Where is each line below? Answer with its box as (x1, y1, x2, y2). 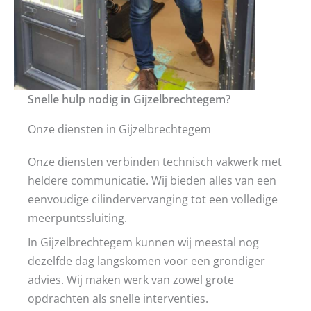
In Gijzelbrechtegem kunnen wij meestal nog (28, 233, 259, 250)
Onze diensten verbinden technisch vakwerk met (28, 153, 282, 169)
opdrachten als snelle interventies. (28, 289, 208, 306)
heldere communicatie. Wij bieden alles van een (28, 171, 276, 188)
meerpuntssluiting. (28, 209, 127, 226)
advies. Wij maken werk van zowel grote (28, 271, 234, 287)
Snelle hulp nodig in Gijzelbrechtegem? (28, 90, 230, 107)
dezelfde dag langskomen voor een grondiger (28, 252, 265, 269)
